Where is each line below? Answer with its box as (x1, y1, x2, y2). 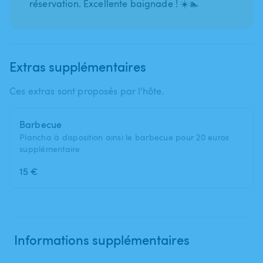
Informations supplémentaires (14, 230, 190, 248)
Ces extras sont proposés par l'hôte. (9, 84, 164, 97)
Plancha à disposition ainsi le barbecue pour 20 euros (19, 131, 230, 143)
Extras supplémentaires (9, 57, 146, 75)
